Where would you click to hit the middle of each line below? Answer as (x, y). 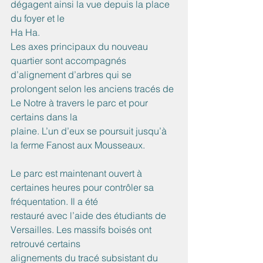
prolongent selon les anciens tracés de (93, 89)
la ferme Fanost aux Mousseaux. (78, 145)
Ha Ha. (25, 33)
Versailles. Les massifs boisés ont (82, 230)
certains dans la (44, 117)
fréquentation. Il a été (54, 202)
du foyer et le (38, 18)
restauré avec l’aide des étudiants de (90, 216)
